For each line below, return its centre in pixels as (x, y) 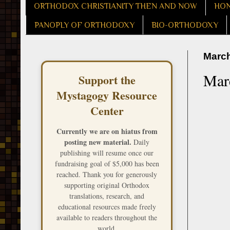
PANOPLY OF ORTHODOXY (84, 25)
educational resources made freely (107, 207)
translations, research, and (107, 196)
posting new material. (98, 142)
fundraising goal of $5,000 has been (107, 164)
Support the (107, 80)
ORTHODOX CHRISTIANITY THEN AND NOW (116, 6)
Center (107, 111)
